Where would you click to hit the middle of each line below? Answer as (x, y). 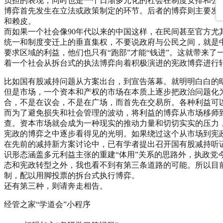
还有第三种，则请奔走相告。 (56, 186)
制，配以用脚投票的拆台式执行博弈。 (72, 175)
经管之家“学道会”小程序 (47, 204)
